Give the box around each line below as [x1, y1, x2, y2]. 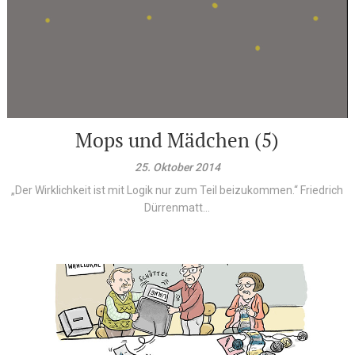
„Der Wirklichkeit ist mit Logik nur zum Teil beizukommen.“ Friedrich [11, 184, 344, 197]
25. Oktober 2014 [134, 161, 220, 174]
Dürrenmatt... [144, 201, 211, 214]
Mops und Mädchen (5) [75, 127, 280, 153]
